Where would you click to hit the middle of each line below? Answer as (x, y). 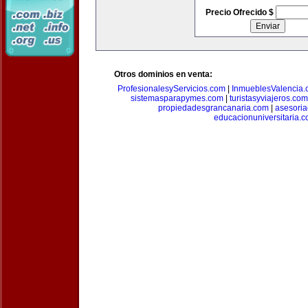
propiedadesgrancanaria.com (213, 108)
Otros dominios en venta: (163, 74)
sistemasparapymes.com (177, 98)
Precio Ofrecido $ (240, 12)
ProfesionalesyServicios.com (172, 89)
